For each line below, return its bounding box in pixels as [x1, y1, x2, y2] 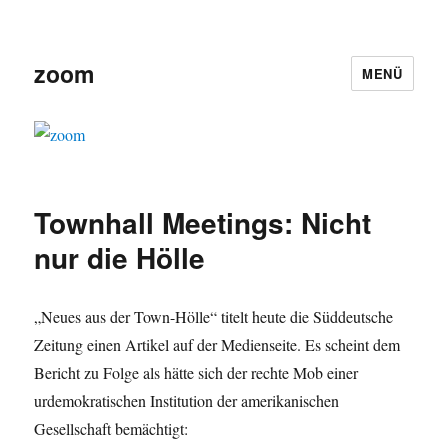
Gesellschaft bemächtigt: [34, 418, 189, 440]
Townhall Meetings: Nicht [34, 202, 372, 244]
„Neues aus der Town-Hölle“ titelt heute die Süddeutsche [34, 306, 394, 328]
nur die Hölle [34, 237, 206, 279]
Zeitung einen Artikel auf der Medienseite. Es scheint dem [34, 334, 401, 356]
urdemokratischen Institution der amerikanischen [34, 390, 340, 412]
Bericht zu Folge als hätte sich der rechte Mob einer [34, 362, 359, 384]
